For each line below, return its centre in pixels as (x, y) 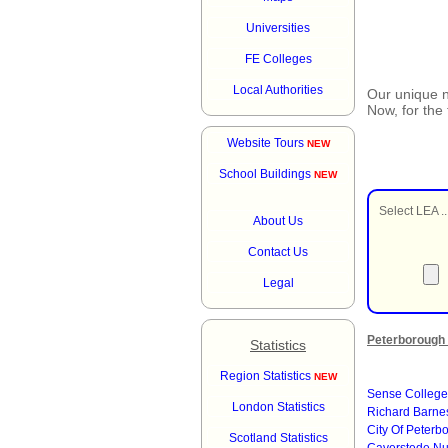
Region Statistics (266, 376)
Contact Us (278, 252)
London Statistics (278, 407)
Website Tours (266, 143)
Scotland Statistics (278, 438)
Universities (278, 28)
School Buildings (266, 174)
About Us (278, 221)
